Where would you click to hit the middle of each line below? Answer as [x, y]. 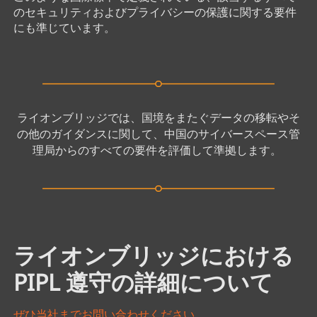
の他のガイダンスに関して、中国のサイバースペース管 [158, 134]
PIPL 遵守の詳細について [143, 282]
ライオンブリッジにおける [153, 255]
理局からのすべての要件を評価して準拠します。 [158, 150]
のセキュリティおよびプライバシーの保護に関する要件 [155, 12]
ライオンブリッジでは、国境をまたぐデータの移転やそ [158, 118]
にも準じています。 [64, 28]
